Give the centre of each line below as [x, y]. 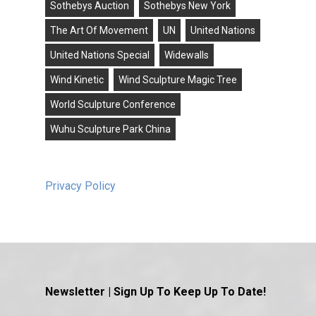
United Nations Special [100, 55]
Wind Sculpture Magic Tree [178, 80]
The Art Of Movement [99, 31]
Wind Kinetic [77, 80]
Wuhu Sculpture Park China [110, 129]
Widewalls [187, 55]
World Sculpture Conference [113, 105]
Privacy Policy [80, 186]
